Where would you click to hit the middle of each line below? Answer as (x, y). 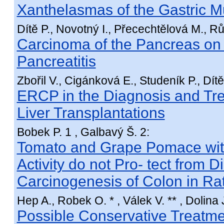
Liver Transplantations (91, 113)
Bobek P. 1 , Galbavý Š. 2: (83, 132)
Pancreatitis (56, 61)
